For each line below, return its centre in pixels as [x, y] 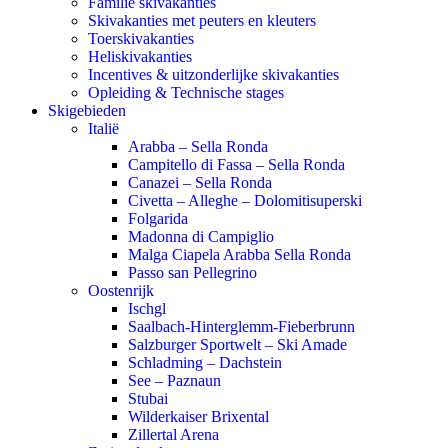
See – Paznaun [174, 380]
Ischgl [147, 308]
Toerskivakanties [141, 38]
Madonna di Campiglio [201, 236]
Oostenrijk [121, 290]
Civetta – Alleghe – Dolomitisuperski [245, 200]
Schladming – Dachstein [205, 362]
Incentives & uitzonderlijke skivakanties [213, 74]
